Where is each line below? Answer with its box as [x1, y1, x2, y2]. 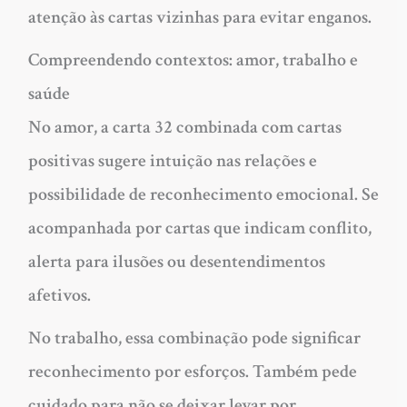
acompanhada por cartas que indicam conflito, [27, 216, 372, 241]
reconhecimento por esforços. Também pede [27, 360, 357, 384]
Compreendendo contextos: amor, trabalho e [27, 48, 358, 73]
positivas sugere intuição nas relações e [27, 149, 317, 174]
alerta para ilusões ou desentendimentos [27, 250, 325, 274]
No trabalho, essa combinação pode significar [27, 326, 361, 351]
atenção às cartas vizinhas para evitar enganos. [27, 5, 372, 30]
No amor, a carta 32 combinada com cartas [27, 115, 342, 140]
